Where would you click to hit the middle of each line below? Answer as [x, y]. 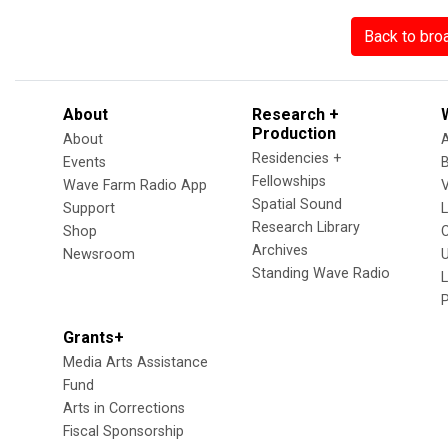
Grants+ [93, 338]
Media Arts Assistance [135, 363]
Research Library [306, 228]
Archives [280, 251]
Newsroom [99, 255]
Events [84, 163]
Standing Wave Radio [321, 274]
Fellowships [289, 182]
